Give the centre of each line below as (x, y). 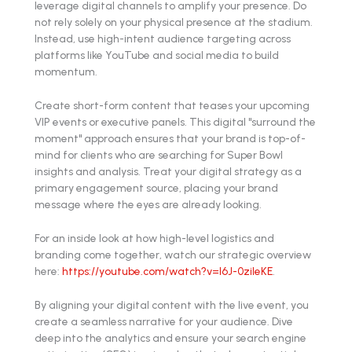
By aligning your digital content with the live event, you (172, 304)
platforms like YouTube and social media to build (157, 55)
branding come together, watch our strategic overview (173, 254)
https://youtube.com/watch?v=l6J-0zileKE (167, 271)
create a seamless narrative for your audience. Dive (164, 321)
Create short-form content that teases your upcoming (172, 105)
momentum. (66, 71)
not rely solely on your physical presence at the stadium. (174, 22)
